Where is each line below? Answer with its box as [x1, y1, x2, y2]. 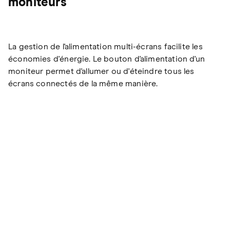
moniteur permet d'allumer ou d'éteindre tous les [8, 67, 195, 75]
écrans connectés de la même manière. [8, 79, 158, 88]
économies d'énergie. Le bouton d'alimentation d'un [8, 54, 205, 63]
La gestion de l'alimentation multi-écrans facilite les [8, 42, 203, 51]
